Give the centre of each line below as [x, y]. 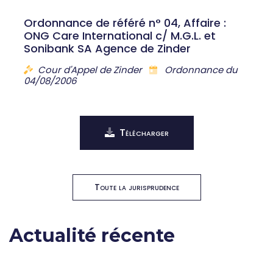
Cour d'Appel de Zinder [91, 70]
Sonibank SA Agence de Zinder [107, 48]
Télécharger [144, 133]
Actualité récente [92, 236]
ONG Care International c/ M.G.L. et [120, 36]
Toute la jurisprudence [136, 187]
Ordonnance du [200, 70]
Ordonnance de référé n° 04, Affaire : [125, 23]
